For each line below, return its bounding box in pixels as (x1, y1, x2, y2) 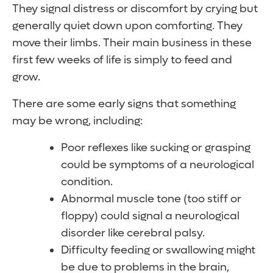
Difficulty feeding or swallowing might (61, 243, 255, 258)
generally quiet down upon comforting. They (12, 19, 243, 34)
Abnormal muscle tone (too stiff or (61, 192, 241, 207)
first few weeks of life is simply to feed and (12, 53, 232, 68)
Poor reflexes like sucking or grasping (61, 141, 250, 155)
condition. (61, 175, 113, 190)
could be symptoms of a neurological (61, 158, 254, 172)
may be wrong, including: (12, 114, 143, 129)
